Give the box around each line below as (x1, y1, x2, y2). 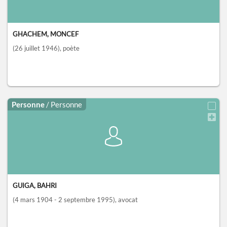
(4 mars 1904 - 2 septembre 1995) (13, 196, 115, 204)
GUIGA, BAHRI (13, 181, 57, 190)
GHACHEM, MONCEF (13, 30, 79, 39)
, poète (60, 44, 80, 53)
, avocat (115, 196, 138, 204)
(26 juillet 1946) (13, 44, 60, 53)
